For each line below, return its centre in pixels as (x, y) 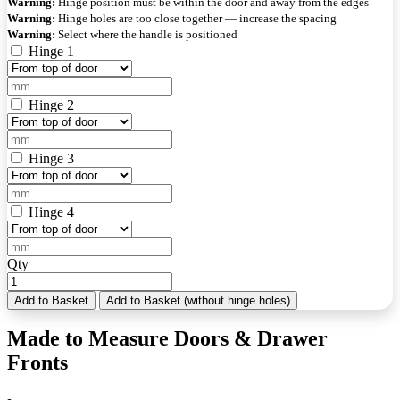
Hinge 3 (51, 158)
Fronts (37, 363)
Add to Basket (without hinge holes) (198, 300)
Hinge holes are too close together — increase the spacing (196, 18)
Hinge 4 (51, 212)
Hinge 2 (51, 104)
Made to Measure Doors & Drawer (167, 339)
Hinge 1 (51, 51)
